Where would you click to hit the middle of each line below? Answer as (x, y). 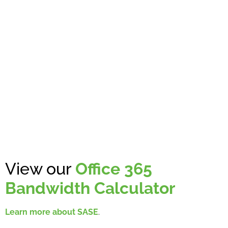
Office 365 (114, 168)
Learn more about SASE (52, 212)
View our (40, 168)
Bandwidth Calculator (90, 188)
